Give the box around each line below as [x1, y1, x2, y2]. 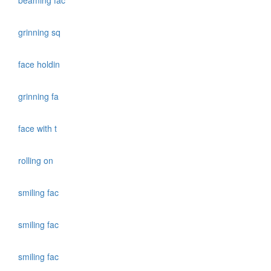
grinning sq [18, 26, 63, 39]
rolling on [18, 154, 56, 167]
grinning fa [18, 90, 61, 103]
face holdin [18, 58, 62, 71]
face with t [18, 122, 59, 135]
